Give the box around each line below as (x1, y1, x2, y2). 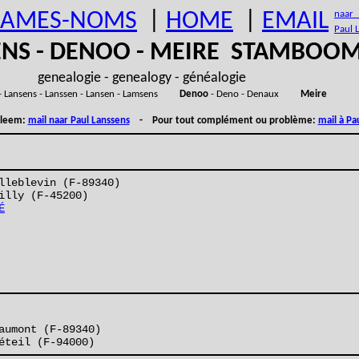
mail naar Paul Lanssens (27, 115, 130, 126)
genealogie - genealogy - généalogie (38, 71, 246, 86)
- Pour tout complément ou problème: (129, 115, 318, 126)
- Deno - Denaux (208, 89, 301, 99)
